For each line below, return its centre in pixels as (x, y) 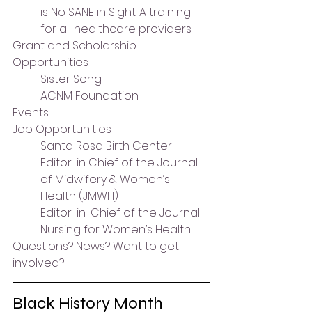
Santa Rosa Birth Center (106, 146)
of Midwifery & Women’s (107, 179)
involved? (38, 263)
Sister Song (71, 79)
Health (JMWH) (79, 196)
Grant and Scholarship (76, 46)
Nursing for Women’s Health (116, 229)
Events (31, 112)
